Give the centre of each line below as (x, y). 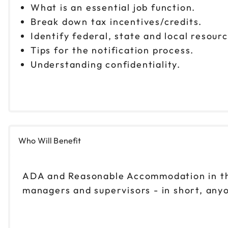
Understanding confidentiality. (107, 64)
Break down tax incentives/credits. (119, 21)
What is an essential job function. (116, 7)
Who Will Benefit (50, 140)
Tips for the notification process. (115, 50)
